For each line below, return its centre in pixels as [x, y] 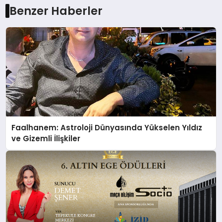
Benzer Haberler [56, 11]
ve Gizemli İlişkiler [46, 138]
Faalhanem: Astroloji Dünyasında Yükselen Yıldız [107, 127]
